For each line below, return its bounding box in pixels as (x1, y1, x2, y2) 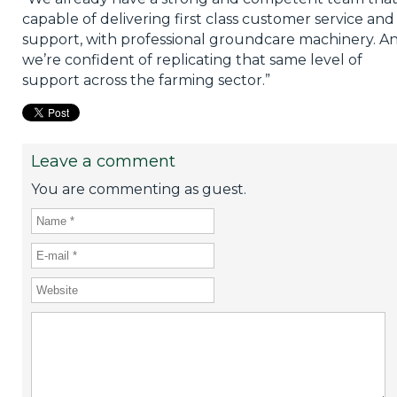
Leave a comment (30, 151, 175, 171)
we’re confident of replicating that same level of (21, 51, 362, 68)
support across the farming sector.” (21, 71, 270, 89)
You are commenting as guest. (30, 180, 246, 198)
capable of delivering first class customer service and (21, 10, 394, 27)
